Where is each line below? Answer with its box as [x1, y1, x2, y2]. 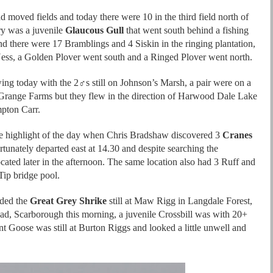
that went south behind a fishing [124, 25, 249, 35]
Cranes [222, 130, 252, 140]
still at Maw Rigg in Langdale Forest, [107, 196, 252, 206]
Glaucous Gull [65, 25, 124, 35]
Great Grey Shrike [30, 196, 107, 206]
